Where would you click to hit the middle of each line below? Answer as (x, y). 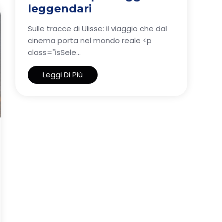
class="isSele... (54, 52)
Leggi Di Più (63, 74)
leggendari (60, 8)
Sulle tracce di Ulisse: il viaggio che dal (97, 28)
